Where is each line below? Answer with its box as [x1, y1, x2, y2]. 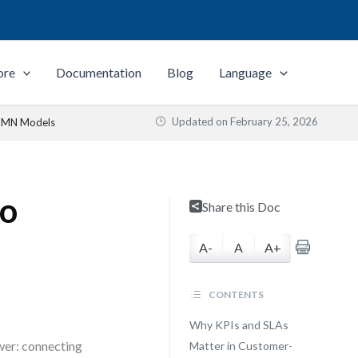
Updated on [169, 115, 230, 128]
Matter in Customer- [189, 339, 292, 352]
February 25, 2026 [230, 115, 318, 128]
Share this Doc [201, 199, 280, 214]
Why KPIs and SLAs [189, 318, 288, 332]
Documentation [56, 65, 142, 80]
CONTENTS [206, 288, 264, 300]
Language [219, 65, 272, 80]
